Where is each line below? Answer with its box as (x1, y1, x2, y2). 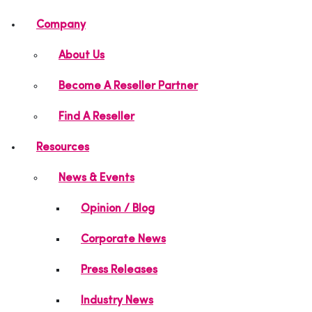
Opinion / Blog (81, 203, 155, 214)
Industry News (81, 295, 153, 306)
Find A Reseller (58, 111, 134, 123)
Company (36, 19, 86, 31)
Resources (36, 142, 89, 153)
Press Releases (81, 265, 157, 276)
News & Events (58, 173, 134, 184)
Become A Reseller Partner (58, 81, 198, 92)
